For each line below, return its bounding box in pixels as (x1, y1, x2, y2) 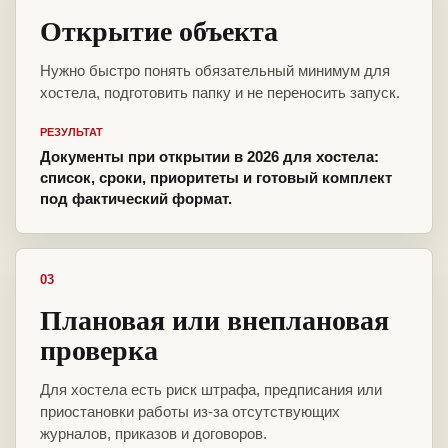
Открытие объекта (40, 10, 278, 52)
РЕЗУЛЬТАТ (40, 126, 103, 139)
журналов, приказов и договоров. (40, 425, 267, 443)
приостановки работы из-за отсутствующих (40, 403, 340, 421)
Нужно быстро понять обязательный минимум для (40, 62, 390, 80)
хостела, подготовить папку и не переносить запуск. (40, 84, 400, 102)
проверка (40, 329, 158, 371)
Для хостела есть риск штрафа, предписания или (40, 381, 382, 399)
